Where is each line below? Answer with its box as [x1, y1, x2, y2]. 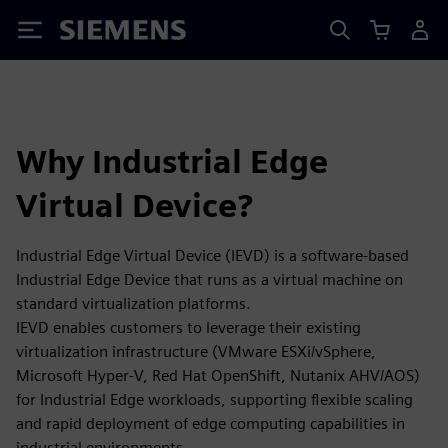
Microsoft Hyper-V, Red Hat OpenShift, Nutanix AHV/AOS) [16, 366, 420, 385]
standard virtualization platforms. [16, 294, 251, 313]
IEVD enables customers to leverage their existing [16, 318, 361, 337]
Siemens [60, 23, 126, 44]
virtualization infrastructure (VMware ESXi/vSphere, [16, 342, 376, 361]
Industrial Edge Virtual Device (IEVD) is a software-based [16, 246, 409, 265]
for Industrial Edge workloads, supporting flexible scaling [16, 390, 413, 409]
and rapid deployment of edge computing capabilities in [16, 414, 405, 433]
